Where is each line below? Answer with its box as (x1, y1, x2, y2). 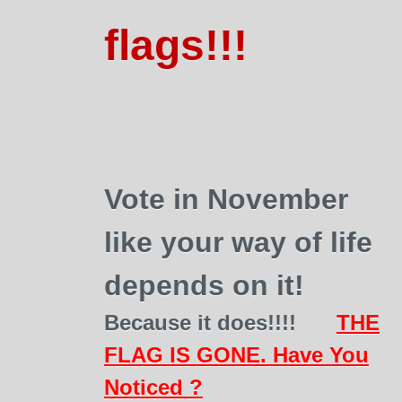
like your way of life (104, 226, 372, 258)
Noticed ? (104, 375, 203, 399)
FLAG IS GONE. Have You (104, 343, 369, 367)
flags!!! (104, 22, 248, 69)
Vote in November (104, 183, 348, 215)
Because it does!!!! (104, 310, 296, 335)
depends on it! (104, 269, 304, 301)
